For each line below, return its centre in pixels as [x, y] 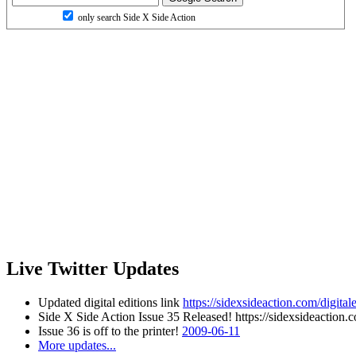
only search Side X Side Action [135, 17]
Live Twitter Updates [93, 268]
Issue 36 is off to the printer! [110, 331]
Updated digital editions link [110, 302]
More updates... [77, 345]
